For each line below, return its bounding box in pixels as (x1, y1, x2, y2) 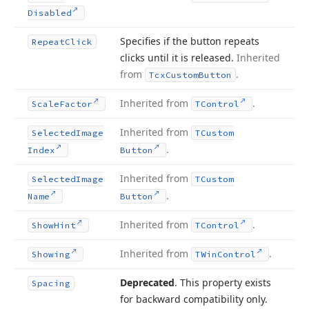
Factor (59, 99, 92, 109)
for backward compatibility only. (120, 292, 268, 306)
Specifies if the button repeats (120, 34, 259, 48)
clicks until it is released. (120, 51, 237, 64)
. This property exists (175, 276, 271, 289)
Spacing (32, 278, 70, 288)
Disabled (28, 8, 72, 18)
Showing (32, 249, 70, 259)
